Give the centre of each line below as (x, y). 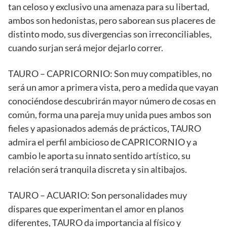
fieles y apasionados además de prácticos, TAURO (105, 128)
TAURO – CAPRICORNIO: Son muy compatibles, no (110, 74)
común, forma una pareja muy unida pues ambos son (110, 115)
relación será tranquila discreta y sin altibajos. (98, 169)
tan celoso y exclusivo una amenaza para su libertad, (109, 7)
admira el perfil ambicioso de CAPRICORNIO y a (103, 142)
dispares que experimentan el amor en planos (96, 209)
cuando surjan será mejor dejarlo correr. (86, 48)
